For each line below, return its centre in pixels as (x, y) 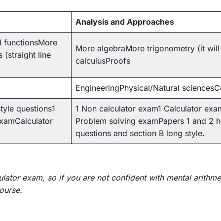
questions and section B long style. (140, 133)
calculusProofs (103, 61)
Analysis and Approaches (125, 22)
